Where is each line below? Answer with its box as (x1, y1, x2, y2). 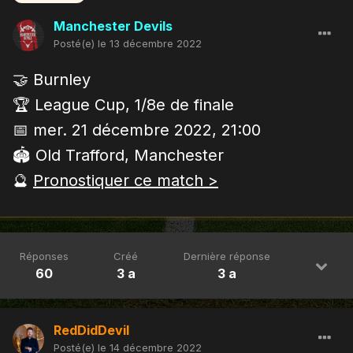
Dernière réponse (184, 249, 271, 262)
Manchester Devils (54, 17, 173, 34)
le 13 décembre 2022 (98, 36, 202, 50)
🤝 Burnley (13, 69, 91, 89)
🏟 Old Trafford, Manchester (13, 145, 224, 165)
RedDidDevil (54, 321, 129, 338)
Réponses (19, 249, 69, 262)
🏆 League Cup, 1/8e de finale (13, 95, 234, 114)
